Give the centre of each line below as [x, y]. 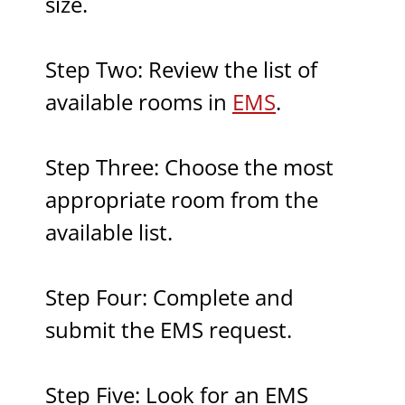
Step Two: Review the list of [181, 70]
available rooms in [139, 102]
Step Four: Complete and [170, 297]
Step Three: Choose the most [189, 167]
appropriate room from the [182, 200]
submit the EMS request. [169, 330]
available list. [109, 232]
